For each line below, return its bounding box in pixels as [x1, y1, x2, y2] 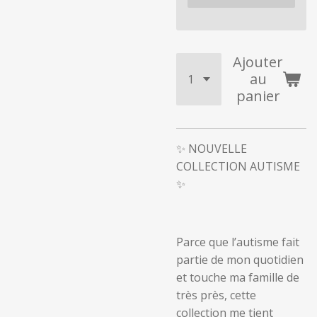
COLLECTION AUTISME [176, 158, 300, 174]
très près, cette [176, 287, 256, 303]
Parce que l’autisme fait [176, 234, 299, 250]
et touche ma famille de [176, 270, 299, 285]
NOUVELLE [188, 141, 247, 156]
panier [236, 86, 280, 105]
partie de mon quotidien [176, 252, 304, 267]
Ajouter [233, 52, 283, 71]
